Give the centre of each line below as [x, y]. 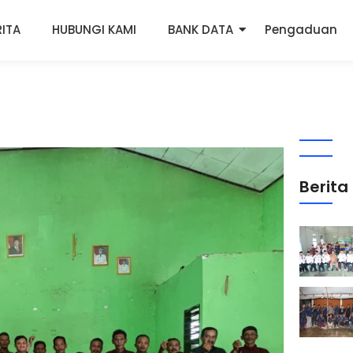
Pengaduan [301, 30]
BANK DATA [201, 30]
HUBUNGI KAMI [95, 30]
